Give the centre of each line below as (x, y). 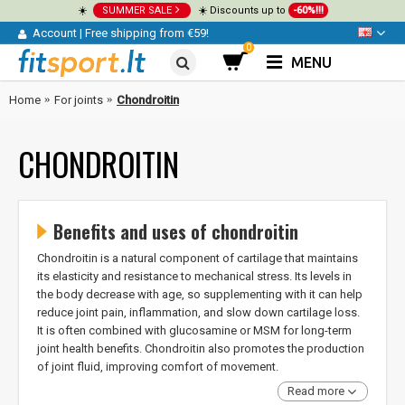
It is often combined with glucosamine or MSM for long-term (194, 330)
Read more (317, 391)
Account (55, 33)
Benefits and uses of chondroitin (176, 231)
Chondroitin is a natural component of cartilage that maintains (198, 258)
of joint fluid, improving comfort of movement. (158, 366)
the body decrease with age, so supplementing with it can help (200, 294)
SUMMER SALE (138, 10)
